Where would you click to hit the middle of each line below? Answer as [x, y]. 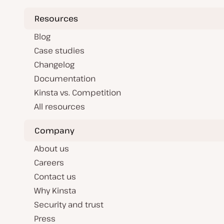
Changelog [54, 64]
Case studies [59, 50]
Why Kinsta [55, 190]
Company [54, 130]
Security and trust [69, 204]
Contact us [55, 176]
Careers [49, 162]
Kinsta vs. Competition [77, 92]
